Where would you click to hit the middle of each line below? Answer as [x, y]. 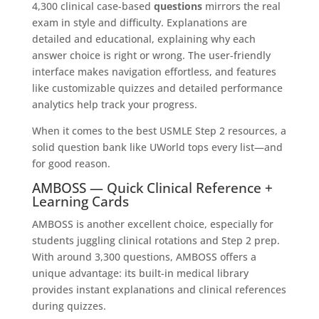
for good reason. [71, 163]
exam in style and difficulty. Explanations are [139, 22]
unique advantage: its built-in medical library [140, 273]
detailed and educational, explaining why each [143, 38]
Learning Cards [80, 201]
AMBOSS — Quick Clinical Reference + [152, 188]
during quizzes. [69, 305]
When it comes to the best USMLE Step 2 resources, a [159, 130]
